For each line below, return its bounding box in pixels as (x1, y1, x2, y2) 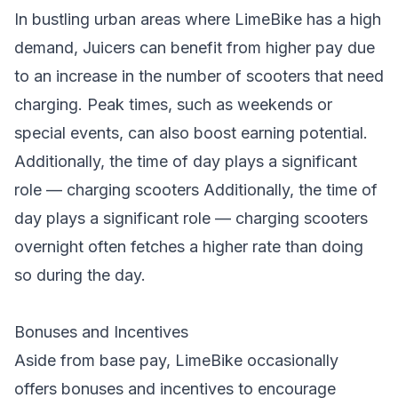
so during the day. (14, 266, 146, 284)
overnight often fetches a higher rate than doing (14, 237, 363, 256)
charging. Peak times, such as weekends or (14, 95, 332, 114)
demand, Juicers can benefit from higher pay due (14, 38, 375, 57)
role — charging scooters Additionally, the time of (14, 180, 378, 199)
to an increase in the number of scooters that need (14, 67, 384, 85)
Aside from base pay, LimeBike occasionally (14, 351, 338, 370)
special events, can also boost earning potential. (14, 123, 368, 142)
